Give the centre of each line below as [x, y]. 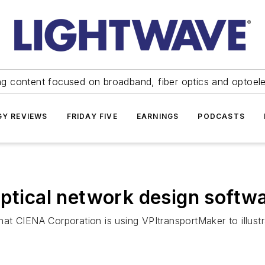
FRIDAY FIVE [92, 116]
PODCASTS [221, 116]
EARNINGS [158, 116]
